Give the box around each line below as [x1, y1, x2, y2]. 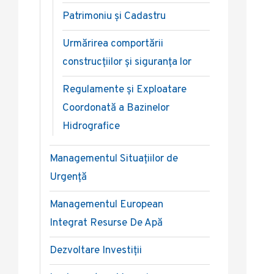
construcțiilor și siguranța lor [62, 56, 191, 69]
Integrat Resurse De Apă [50, 217, 163, 230]
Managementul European [50, 198, 163, 212]
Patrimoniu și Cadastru [62, 10, 166, 23]
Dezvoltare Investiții [50, 244, 142, 257]
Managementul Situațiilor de [50, 152, 178, 166]
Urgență [50, 171, 87, 184]
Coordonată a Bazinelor [62, 102, 169, 115]
